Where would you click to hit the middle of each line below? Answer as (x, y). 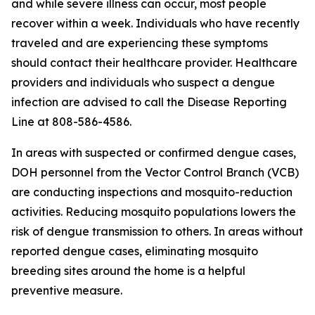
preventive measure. (67, 290)
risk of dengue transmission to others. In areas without (157, 231)
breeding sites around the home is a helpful (128, 271)
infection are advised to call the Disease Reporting (149, 102)
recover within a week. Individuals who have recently (155, 23)
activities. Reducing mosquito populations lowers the (154, 212)
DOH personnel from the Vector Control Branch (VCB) (155, 172)
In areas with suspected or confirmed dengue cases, (154, 153)
